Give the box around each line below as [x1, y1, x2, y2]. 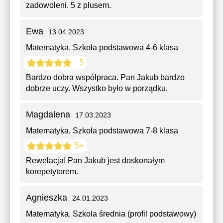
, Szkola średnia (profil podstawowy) [69, 210, 196, 218]
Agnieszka [26, 193, 67, 203]
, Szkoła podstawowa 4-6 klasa [69, 43, 178, 52]
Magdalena [26, 110, 70, 119]
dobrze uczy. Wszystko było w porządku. [26, 84, 168, 93]
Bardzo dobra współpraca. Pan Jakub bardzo [26, 73, 185, 82]
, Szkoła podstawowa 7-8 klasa [69, 126, 178, 135]
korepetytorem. [26, 167, 78, 176]
